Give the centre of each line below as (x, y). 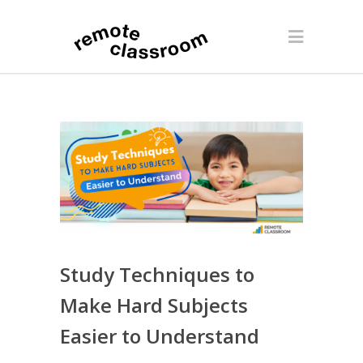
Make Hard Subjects (154, 305)
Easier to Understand (160, 335)
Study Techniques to (157, 274)
